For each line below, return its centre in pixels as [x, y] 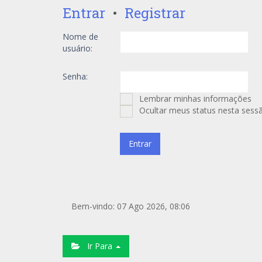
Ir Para [97, 246]
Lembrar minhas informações [194, 99]
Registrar [155, 13]
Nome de [80, 37]
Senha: [75, 76]
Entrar [84, 13]
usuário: [77, 48]
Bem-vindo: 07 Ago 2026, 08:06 [131, 206]
